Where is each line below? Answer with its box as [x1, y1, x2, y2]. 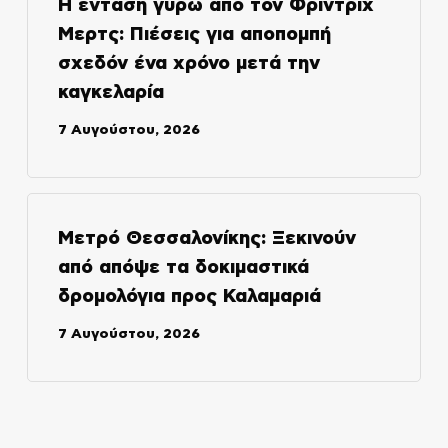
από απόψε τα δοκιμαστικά [57, 258, 309, 278]
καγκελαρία [57, 83, 164, 103]
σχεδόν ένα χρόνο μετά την [57, 54, 320, 74]
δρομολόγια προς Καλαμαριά [57, 287, 321, 307]
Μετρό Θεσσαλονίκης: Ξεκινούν [57, 229, 356, 249]
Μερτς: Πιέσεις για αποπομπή [57, 25, 331, 45]
